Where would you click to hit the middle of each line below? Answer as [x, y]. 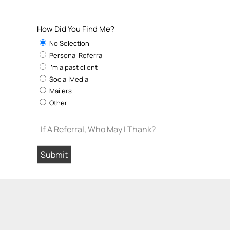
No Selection [69, 43]
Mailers [60, 91]
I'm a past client [73, 67]
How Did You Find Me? [76, 29]
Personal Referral [76, 55]
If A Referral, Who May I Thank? [98, 129]
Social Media [68, 79]
